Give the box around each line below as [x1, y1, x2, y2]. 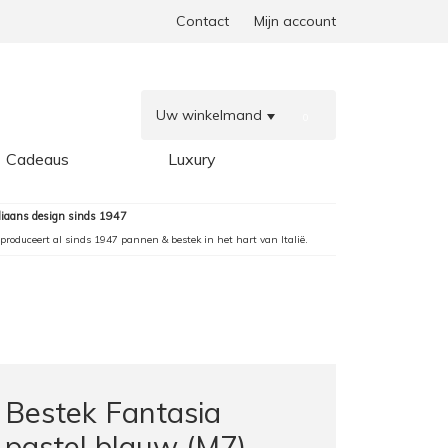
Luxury [168, 149, 216, 169]
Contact [176, 12, 229, 30]
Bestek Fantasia [4, 394, 221, 430]
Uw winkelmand [156, 106, 262, 124]
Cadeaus [6, 149, 69, 169]
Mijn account [254, 12, 336, 30]
